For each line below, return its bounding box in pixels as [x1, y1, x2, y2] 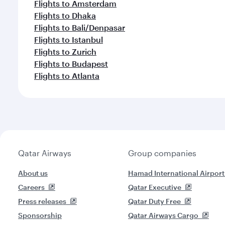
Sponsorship [18, 211, 62, 219]
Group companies [128, 148, 196, 158]
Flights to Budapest [34, 59, 108, 68]
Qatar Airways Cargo [128, 211, 198, 219]
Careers [18, 183, 45, 191]
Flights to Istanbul [34, 35, 103, 44]
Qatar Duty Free [128, 197, 181, 205]
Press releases [18, 197, 66, 205]
